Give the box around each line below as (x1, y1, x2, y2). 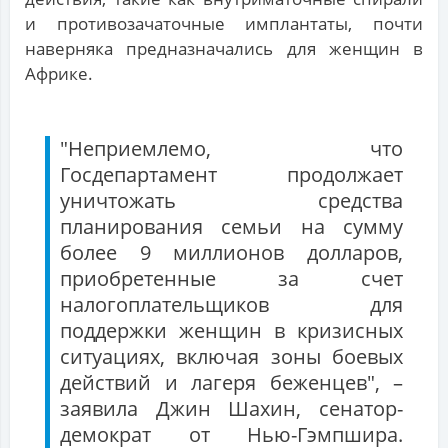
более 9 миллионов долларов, (60, 239, 403, 267)
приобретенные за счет (60, 265, 403, 293)
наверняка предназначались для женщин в (25, 37, 423, 61)
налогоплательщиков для (60, 291, 403, 319)
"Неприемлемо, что (60, 135, 403, 163)
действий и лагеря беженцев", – (60, 369, 403, 397)
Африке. (25, 62, 93, 86)
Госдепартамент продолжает (60, 161, 403, 189)
